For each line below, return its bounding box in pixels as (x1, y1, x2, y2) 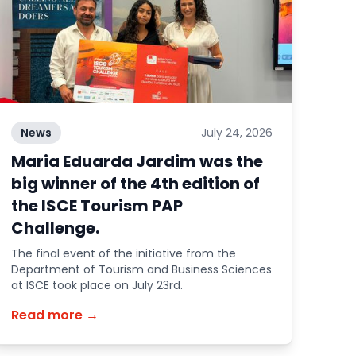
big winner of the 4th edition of (11, 172, 261, 195)
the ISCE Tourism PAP (11, 195, 184, 217)
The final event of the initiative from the (11, 246, 237, 261)
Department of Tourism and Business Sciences (11, 261, 273, 277)
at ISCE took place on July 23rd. (11, 277, 184, 293)
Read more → (11, 306, 99, 324)
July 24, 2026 (200, 125, 273, 141)
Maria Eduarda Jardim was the (11, 150, 264, 172)
